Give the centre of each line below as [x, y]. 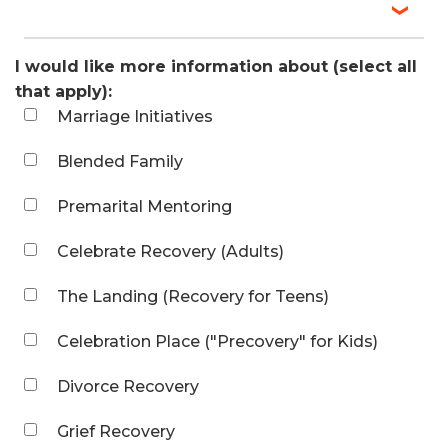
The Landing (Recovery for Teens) [193, 296]
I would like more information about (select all [216, 66]
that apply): [63, 91]
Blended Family [120, 161]
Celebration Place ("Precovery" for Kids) [217, 341]
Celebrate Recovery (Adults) [170, 251]
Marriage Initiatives [135, 116]
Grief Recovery [116, 431]
